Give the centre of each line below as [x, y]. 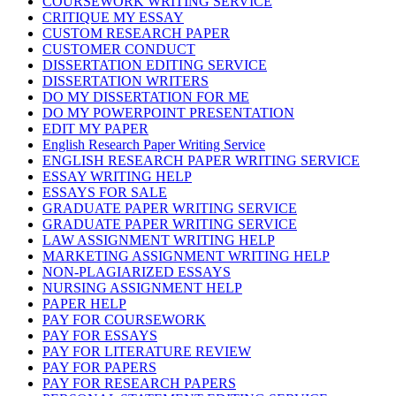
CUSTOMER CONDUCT [119, 49]
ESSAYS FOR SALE [105, 192]
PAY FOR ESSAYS [100, 335]
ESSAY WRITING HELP [117, 176]
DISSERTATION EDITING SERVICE [155, 65]
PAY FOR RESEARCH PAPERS [139, 383]
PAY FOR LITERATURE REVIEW [147, 351]
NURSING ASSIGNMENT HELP [142, 287]
